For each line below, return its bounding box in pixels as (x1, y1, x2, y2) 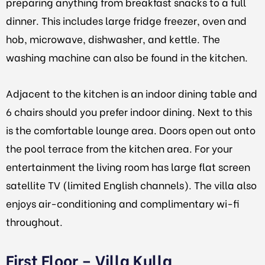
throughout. (6, 214, 63, 229)
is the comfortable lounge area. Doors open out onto (6, 122, 256, 137)
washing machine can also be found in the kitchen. (6, 50, 248, 65)
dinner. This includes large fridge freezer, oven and (6, 13, 247, 28)
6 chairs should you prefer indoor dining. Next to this (6, 104, 252, 119)
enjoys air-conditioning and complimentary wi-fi (6, 195, 240, 211)
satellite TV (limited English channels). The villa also (6, 177, 257, 192)
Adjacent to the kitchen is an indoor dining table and (6, 85, 257, 101)
